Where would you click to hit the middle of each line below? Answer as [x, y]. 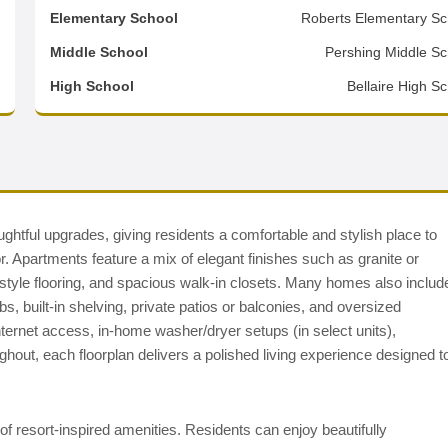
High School [92, 86]
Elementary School [114, 18]
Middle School [99, 52]
